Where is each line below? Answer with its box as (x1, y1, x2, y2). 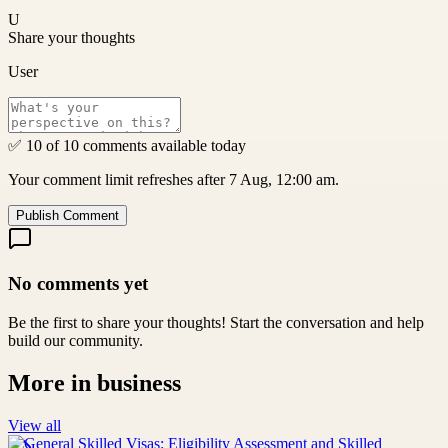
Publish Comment (16, 208, 119, 224)
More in (8, 369, 97, 396)
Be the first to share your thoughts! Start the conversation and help (8, 313, 424, 331)
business (97, 369, 181, 396)
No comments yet (8, 273, 148, 295)
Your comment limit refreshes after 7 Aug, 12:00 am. (8, 171, 339, 189)
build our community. (8, 331, 143, 349)
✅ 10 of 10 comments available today (8, 137, 246, 155)
